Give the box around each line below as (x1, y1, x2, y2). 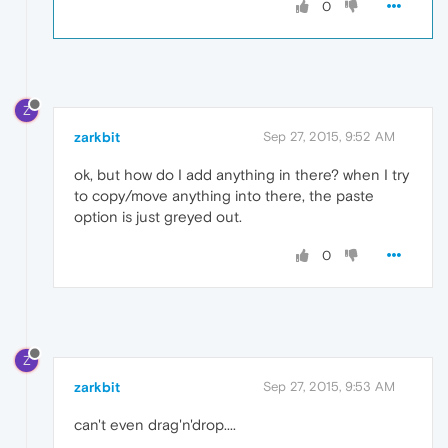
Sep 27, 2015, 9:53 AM (263, 379, 395, 395)
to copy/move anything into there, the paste (74, 187, 374, 205)
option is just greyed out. (74, 208, 242, 226)
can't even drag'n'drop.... (74, 416, 236, 434)
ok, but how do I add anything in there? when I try (74, 166, 409, 184)
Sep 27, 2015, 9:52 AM (263, 129, 395, 145)
